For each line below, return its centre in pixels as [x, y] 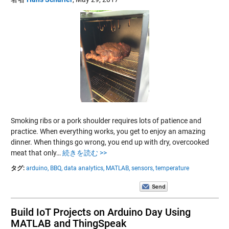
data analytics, [84, 168]
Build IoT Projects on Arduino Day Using [100, 212]
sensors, [142, 168]
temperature [172, 168]
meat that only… [36, 153]
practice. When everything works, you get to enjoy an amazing [108, 131]
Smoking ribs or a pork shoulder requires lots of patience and [106, 120]
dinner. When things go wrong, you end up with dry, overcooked [110, 142]
